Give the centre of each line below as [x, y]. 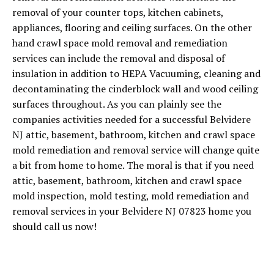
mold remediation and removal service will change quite [136, 150]
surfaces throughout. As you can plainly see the [117, 104]
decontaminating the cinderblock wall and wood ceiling [135, 89]
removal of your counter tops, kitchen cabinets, [118, 13]
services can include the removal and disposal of [119, 58]
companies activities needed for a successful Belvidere [131, 120]
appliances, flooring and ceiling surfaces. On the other [132, 28]
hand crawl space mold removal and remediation [120, 43]
